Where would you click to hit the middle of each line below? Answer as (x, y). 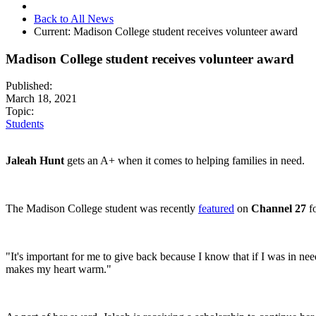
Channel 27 (279, 209)
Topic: (20, 111)
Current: (54, 31)
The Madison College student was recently (102, 209)
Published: (29, 86)
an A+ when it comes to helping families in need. (196, 161)
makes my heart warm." (59, 269)
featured (216, 209)
